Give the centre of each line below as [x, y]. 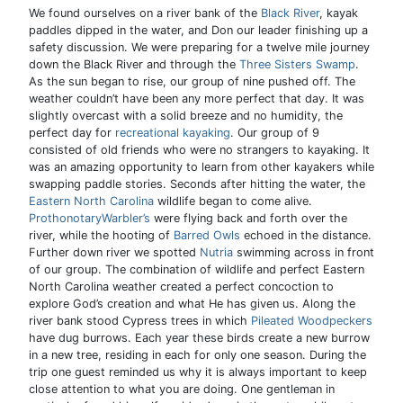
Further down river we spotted [114, 253]
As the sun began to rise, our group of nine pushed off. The [192, 82]
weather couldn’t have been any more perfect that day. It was [197, 99]
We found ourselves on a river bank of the [145, 13]
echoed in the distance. [306, 236]
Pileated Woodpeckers [312, 321]
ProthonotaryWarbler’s [90, 219]
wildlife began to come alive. [235, 201]
